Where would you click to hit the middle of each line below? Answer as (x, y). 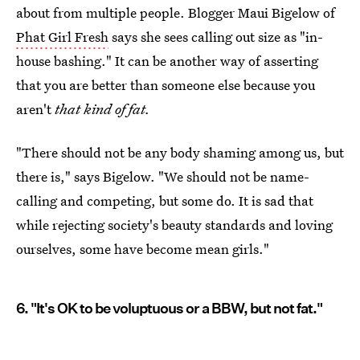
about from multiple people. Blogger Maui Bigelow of (176, 12)
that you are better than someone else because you (166, 85)
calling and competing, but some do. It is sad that (165, 200)
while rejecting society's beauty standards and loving (174, 225)
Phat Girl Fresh (62, 37)
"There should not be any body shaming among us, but (180, 152)
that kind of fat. (102, 109)
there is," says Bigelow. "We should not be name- (163, 176)
